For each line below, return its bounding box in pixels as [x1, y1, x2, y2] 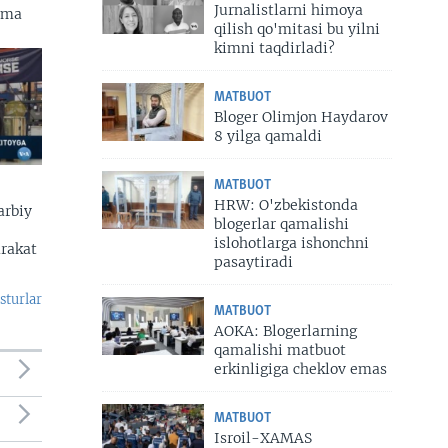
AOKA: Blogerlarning [213, 322, 357, 341]
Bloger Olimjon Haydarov [213, 108, 388, 127]
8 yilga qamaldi [213, 127, 322, 146]
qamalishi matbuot [213, 341, 346, 360]
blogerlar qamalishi [213, 215, 349, 234]
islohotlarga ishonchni [213, 234, 369, 253]
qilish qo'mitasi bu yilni [213, 20, 380, 39]
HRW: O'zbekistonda [213, 196, 358, 215]
